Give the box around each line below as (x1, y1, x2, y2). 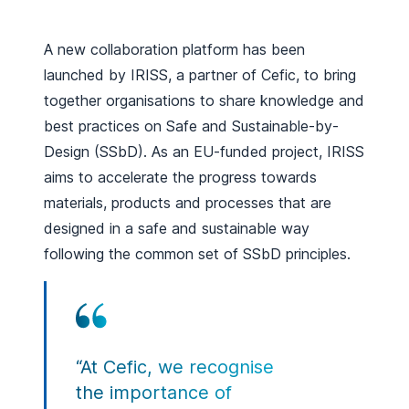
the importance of (76, 381, 232, 404)
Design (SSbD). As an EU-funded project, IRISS (44, 142, 364, 161)
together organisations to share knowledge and (44, 90, 364, 110)
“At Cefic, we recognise (76, 355, 274, 378)
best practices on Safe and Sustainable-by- (44, 116, 339, 135)
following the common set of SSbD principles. (44, 244, 351, 263)
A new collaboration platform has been (44, 39, 305, 58)
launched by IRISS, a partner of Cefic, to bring (44, 65, 356, 84)
